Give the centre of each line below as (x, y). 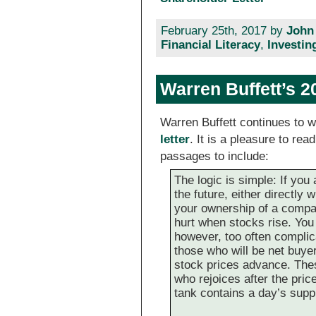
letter (175, 139)
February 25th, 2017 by (223, 31)
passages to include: (215, 156)
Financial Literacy (210, 45)
